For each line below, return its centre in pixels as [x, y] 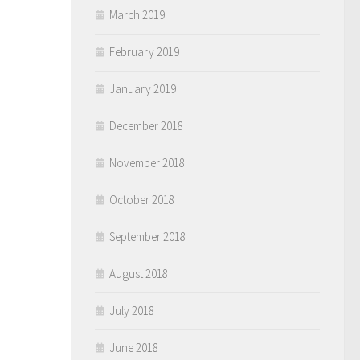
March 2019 [137, 15]
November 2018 [147, 163]
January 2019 [143, 89]
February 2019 [144, 52]
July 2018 [132, 311]
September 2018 [147, 237]
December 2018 [146, 126]
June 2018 [134, 348]
